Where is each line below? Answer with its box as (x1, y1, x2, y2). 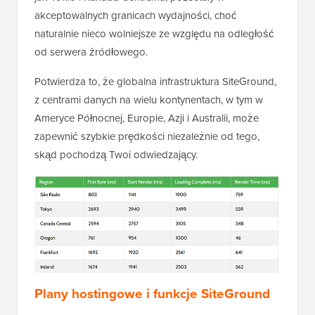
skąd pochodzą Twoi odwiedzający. (34, 146, 198, 162)
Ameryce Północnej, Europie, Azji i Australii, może (34, 110, 259, 126)
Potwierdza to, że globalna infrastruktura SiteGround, (34, 73, 276, 89)
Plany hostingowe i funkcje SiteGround (34, 283, 270, 304)
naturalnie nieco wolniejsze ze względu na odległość (34, 25, 274, 41)
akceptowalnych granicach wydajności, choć (34, 7, 237, 23)
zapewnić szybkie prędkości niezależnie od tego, (34, 128, 259, 144)
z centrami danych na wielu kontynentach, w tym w (34, 91, 263, 108)
